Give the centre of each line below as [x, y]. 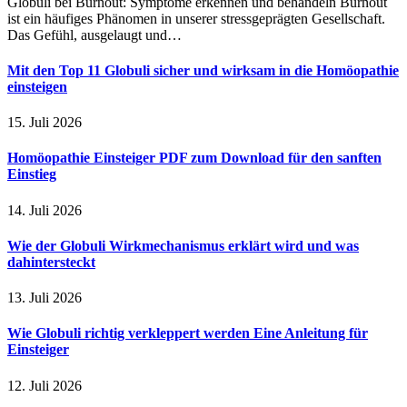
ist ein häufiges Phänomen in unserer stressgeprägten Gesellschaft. [196, 18]
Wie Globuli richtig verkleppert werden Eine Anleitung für [188, 333]
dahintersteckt [51, 262]
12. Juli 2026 [45, 385]
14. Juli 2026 [45, 210]
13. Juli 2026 [45, 298]
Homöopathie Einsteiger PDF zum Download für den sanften [194, 158]
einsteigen [37, 86]
